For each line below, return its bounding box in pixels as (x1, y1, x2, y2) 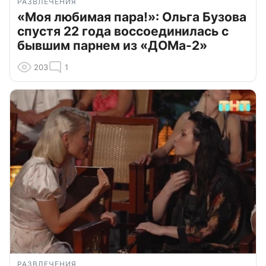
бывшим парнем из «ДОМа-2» (17, 37, 207, 53)
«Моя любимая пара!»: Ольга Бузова (17, 9, 246, 24)
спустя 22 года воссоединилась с (17, 23, 229, 39)
